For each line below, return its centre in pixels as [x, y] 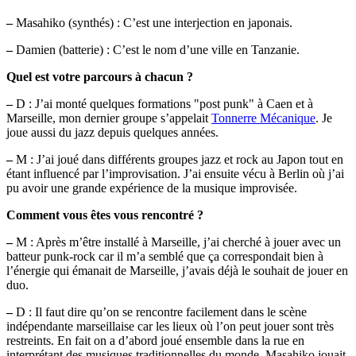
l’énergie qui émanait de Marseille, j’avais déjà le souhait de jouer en [177, 271]
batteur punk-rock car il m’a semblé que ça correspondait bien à [165, 257]
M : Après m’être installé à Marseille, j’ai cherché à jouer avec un [177, 242]
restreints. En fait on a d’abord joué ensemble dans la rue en [155, 341]
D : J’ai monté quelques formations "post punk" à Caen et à [163, 104]
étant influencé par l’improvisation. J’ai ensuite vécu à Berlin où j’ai [175, 174]
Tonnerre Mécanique [263, 118]
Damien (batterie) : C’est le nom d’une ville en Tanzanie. [156, 50]
